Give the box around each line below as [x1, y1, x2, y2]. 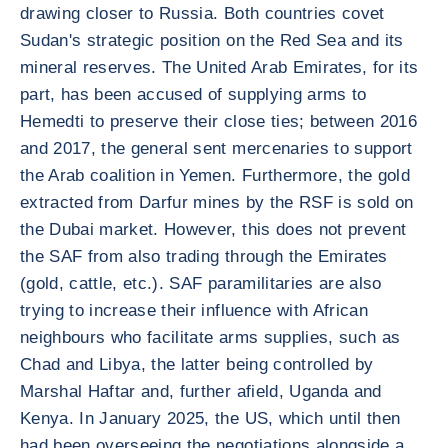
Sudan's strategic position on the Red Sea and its [20, 31, 404, 50]
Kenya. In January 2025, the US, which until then [20, 409, 401, 428]
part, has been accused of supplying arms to [20, 85, 367, 104]
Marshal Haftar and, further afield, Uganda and [20, 382, 382, 401]
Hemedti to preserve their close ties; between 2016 [20, 112, 417, 131]
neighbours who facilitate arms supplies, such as [20, 328, 401, 347]
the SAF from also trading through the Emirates [20, 247, 388, 266]
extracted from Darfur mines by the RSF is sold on [20, 193, 414, 212]
